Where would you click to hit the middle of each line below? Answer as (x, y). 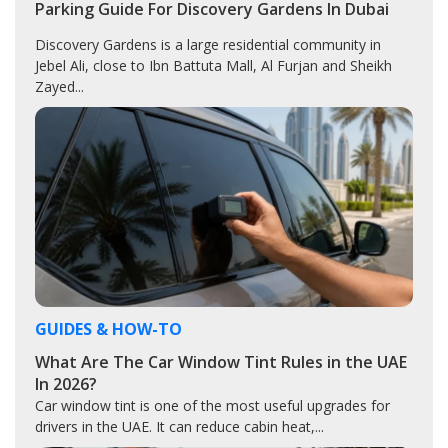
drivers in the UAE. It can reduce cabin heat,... (179, 427)
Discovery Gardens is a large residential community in (208, 45)
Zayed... (59, 87)
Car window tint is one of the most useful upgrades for (212, 406)
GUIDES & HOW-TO (108, 329)
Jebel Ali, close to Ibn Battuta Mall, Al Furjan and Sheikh (213, 66)
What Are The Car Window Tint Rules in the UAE (221, 362)
